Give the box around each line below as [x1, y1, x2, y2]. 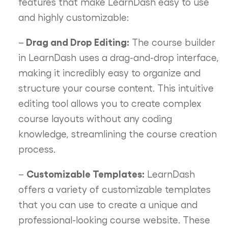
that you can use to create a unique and [18, 198, 197, 210]
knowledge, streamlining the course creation [18, 128, 217, 139]
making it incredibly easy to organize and [18, 67, 201, 78]
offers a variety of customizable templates [18, 183, 211, 195]
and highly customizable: [18, 11, 129, 23]
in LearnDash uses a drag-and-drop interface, [18, 51, 219, 63]
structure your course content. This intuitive [18, 82, 214, 94]
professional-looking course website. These [18, 214, 210, 225]
